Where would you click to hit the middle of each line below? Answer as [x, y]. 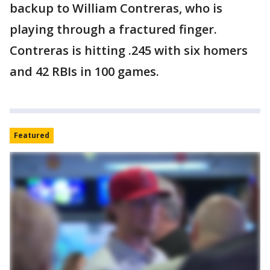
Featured [32, 136]
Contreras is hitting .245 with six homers [129, 51]
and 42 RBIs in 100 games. [84, 72]
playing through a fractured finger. [113, 30]
